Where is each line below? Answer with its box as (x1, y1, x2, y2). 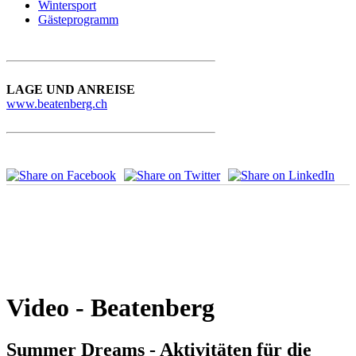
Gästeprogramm (38, 13, 118, 27)
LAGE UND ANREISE (6, 83, 135, 97)
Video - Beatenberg (6, 293, 215, 323)
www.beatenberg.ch (6, 97, 107, 111)
